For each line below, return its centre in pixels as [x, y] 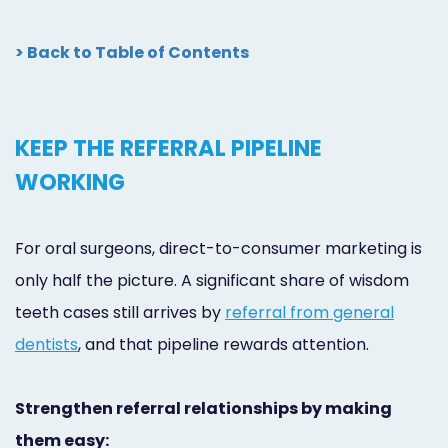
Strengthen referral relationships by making [203, 408]
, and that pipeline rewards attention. [223, 344]
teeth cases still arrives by [120, 312]
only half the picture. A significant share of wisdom [212, 280]
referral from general [309, 312]
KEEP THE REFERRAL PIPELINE [168, 147]
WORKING [70, 181]
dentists [46, 344]
